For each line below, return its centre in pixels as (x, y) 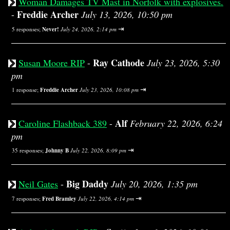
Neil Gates (38, 184)
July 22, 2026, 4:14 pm (106, 198)
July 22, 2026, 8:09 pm (98, 150)
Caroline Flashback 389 (63, 123)
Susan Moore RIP (52, 63)
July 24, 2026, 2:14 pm (89, 29)
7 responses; (27, 198)
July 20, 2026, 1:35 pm (154, 184)
